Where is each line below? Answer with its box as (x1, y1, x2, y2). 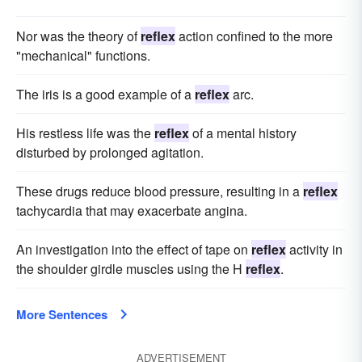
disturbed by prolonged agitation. (16, 143, 204, 162)
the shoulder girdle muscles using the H (16, 259, 246, 278)
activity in (286, 240, 343, 259)
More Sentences (16, 305, 107, 323)
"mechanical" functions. (16, 46, 150, 65)
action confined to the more (175, 27, 333, 45)
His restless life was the (16, 124, 154, 142)
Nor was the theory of (16, 27, 141, 45)
